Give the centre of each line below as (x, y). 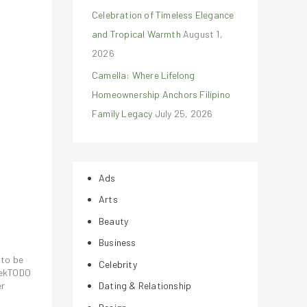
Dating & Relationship (145, 285)
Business (118, 242)
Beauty (114, 221)
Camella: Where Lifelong (144, 75)
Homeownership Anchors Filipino (161, 94)
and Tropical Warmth (136, 34)
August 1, (203, 34)
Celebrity (118, 264)
